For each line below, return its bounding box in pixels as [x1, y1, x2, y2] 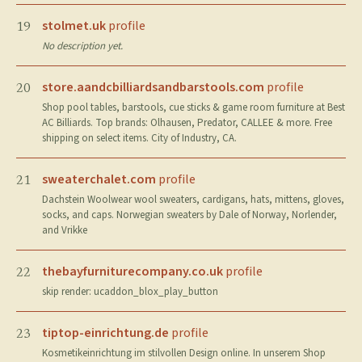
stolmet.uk [42, 17, 106, 35]
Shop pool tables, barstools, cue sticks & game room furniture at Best [42, 100, 345, 115]
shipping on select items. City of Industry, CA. [42, 131, 237, 145]
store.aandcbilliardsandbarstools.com [42, 78, 264, 96]
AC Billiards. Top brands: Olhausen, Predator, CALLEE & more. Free [42, 116, 332, 130]
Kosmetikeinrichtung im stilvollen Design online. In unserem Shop [42, 346, 326, 360]
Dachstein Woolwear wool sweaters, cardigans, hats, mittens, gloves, [42, 192, 344, 207]
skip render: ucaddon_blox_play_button [42, 284, 218, 299]
